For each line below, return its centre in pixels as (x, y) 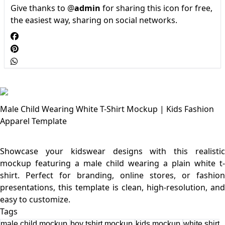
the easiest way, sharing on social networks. (94, 20)
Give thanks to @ (42, 8)
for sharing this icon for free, (156, 8)
